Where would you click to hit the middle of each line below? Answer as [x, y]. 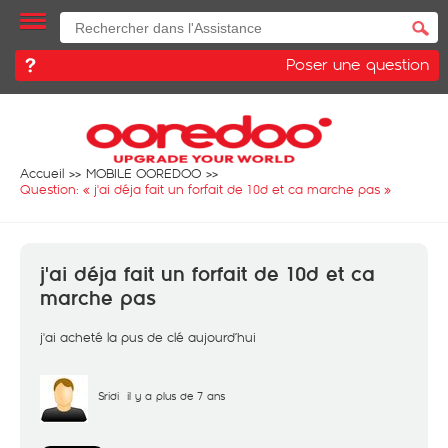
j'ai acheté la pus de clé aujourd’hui [148, 337]
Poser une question [357, 63]
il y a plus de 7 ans [176, 395]
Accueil [42, 173]
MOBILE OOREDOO [143, 173]
